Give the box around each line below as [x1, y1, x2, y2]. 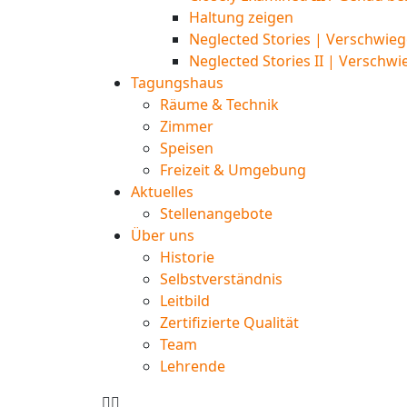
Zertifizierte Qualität [160, 313, 299, 333]
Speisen [160, 138, 213, 159]
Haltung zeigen [189, 7, 293, 28]
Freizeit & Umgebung [160, 160, 306, 181]
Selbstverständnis [160, 269, 283, 290]
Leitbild [160, 291, 210, 312]
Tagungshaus [131, 73, 223, 94]
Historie [160, 247, 214, 268]
